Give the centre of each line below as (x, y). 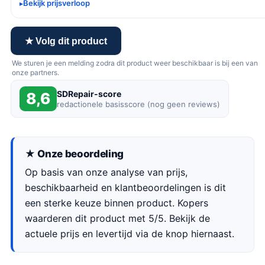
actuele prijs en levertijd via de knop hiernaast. (130, 234)
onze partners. (35, 72)
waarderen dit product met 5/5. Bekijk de (117, 218)
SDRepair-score (89, 94)
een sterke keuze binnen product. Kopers (117, 203)
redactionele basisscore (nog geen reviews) (138, 104)
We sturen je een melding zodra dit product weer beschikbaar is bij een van (135, 63)
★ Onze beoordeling (74, 154)
